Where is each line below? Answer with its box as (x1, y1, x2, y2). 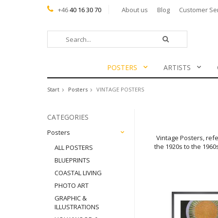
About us (122, 5, 148, 14)
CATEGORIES (47, 112, 89, 122)
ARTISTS (163, 63, 191, 72)
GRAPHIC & (54, 194, 87, 203)
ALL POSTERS (54, 143, 93, 152)
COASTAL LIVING (54, 168, 102, 178)
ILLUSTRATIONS (54, 202, 99, 212)
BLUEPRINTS (54, 156, 90, 165)
